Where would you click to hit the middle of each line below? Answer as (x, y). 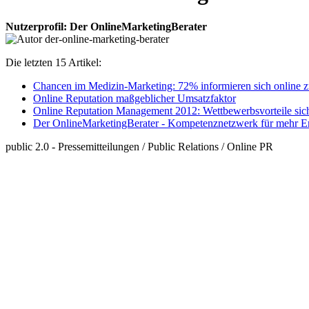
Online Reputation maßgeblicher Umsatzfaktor (134, 98)
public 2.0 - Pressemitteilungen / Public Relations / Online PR (139, 146)
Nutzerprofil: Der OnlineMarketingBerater (106, 26)
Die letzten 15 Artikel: (53, 62)
